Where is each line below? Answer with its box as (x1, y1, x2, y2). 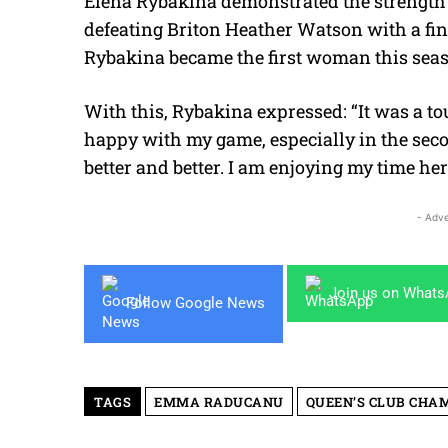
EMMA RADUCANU (154, 392, 284, 411)
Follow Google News (126, 294, 265, 313)
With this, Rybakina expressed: (84, 98, 351, 123)
